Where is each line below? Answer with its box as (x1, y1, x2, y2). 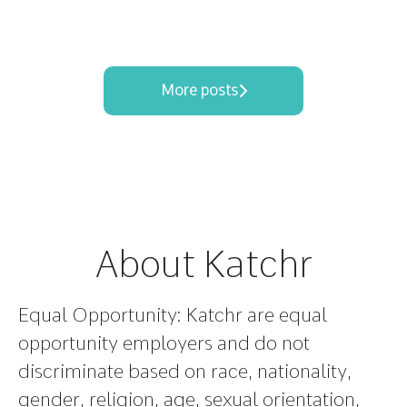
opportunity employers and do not (18, 332, 310, 354)
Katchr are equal (182, 303, 327, 326)
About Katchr (94, 243, 313, 286)
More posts (160, 82, 238, 99)
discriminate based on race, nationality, (18, 360, 352, 382)
